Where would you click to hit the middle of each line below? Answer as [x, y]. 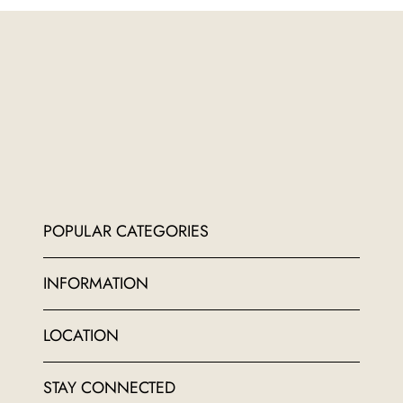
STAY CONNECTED [110, 388]
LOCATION [81, 336]
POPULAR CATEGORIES [126, 232]
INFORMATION [96, 284]
